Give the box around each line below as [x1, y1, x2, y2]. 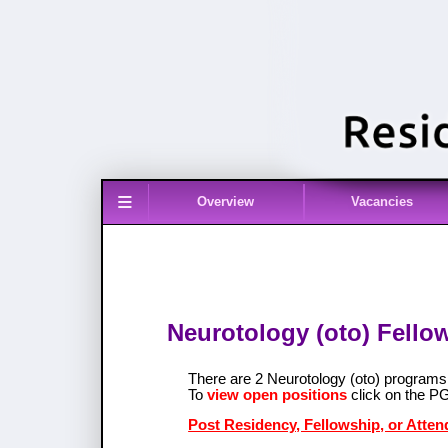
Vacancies [351, 194, 414, 210]
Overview [197, 194, 255, 210]
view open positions [207, 386, 348, 403]
